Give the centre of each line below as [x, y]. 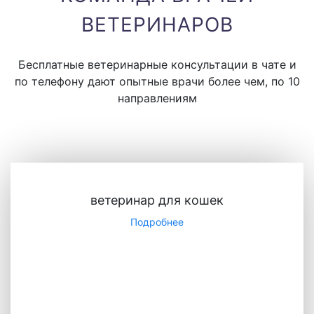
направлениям [157, 98]
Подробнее [157, 222]
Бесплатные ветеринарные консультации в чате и [157, 64]
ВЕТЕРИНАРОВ [157, 25]
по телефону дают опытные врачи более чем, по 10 [157, 81]
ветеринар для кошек [157, 200]
